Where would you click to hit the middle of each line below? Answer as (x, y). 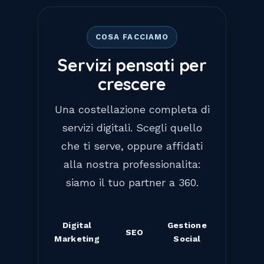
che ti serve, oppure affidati (132, 146)
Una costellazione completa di (132, 109)
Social (187, 239)
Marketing (77, 239)
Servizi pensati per (132, 65)
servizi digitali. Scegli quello (132, 128)
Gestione (187, 225)
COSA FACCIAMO (132, 37)
